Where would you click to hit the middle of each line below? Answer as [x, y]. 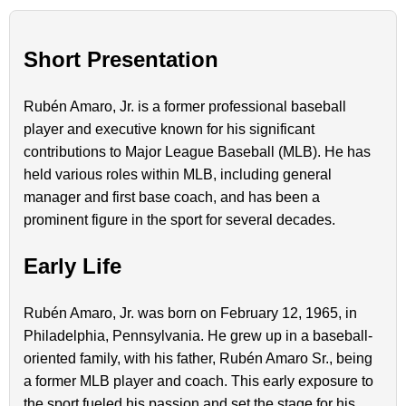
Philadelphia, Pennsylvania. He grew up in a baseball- [198, 336]
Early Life [72, 266]
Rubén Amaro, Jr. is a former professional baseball [185, 107]
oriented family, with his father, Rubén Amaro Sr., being [198, 359]
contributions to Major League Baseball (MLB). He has [197, 152]
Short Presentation [121, 60]
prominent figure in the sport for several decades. [179, 220]
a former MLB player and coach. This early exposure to [198, 382]
